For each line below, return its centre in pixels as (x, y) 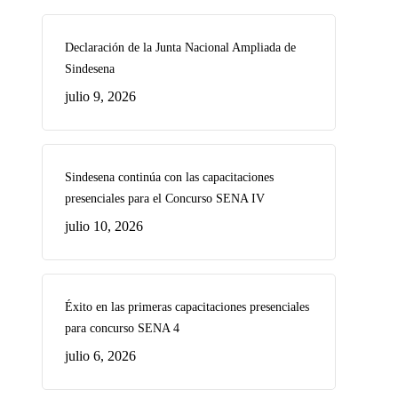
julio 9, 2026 (100, 96)
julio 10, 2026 (103, 226)
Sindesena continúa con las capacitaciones (169, 177)
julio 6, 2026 (100, 356)
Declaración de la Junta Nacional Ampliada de (180, 48)
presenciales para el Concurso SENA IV (164, 199)
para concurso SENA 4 (122, 328)
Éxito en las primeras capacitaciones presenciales (187, 307)
